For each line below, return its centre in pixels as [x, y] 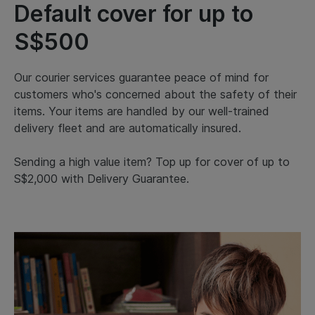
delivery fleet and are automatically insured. [128, 128]
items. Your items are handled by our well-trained [142, 111]
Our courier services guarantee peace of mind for [141, 77]
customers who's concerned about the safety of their [155, 94]
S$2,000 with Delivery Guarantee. [102, 179]
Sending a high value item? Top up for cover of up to [152, 162]
